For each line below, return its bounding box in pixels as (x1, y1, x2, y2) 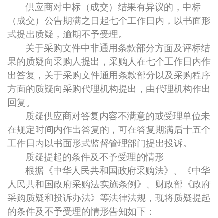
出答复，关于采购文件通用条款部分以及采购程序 (7, 70, 211, 80)
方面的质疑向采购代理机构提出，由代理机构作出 (7, 84, 211, 94)
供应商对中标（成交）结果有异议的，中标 (25, 2, 201, 12)
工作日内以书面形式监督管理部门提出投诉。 (7, 138, 192, 148)
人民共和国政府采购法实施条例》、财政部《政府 (7, 179, 211, 189)
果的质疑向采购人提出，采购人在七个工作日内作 (7, 56, 211, 67)
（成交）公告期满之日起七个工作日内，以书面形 (7, 16, 211, 26)
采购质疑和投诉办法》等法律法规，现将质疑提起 (7, 193, 211, 203)
